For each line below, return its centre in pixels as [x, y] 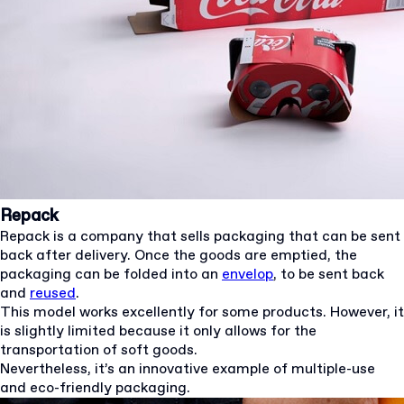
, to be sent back [329, 274]
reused [53, 293]
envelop [248, 274]
